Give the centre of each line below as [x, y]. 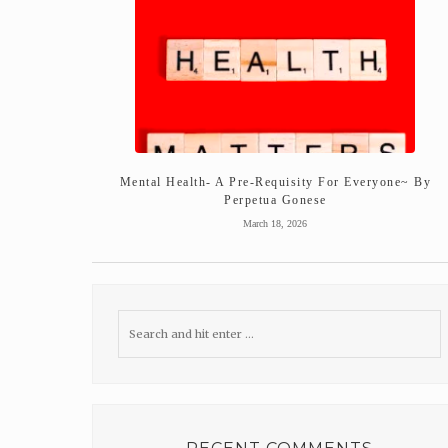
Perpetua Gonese [275, 199]
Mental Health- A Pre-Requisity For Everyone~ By [275, 181]
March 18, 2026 [275, 223]
